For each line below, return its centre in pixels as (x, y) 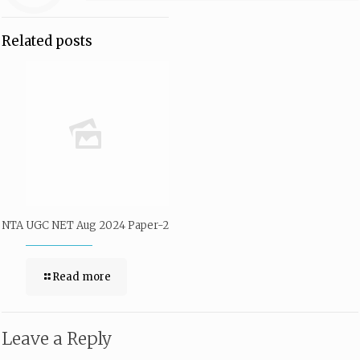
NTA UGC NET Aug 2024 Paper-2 (85, 226)
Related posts (47, 41)
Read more (82, 277)
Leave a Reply (57, 339)
